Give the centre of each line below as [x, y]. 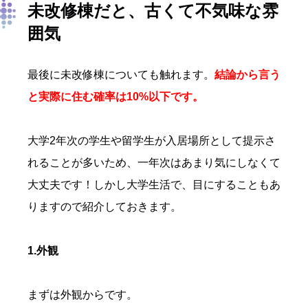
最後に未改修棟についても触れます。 [121, 75]
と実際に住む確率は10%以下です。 [115, 97]
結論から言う [247, 75]
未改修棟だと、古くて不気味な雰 [153, 11]
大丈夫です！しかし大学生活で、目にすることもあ [154, 185]
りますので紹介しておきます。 [104, 207]
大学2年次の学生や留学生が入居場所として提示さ [152, 141]
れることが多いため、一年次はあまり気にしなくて [154, 163]
